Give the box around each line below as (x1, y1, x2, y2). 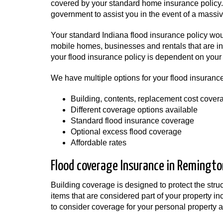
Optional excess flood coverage (71, 127, 182, 136)
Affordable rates (71, 138, 126, 147)
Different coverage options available (71, 106, 198, 114)
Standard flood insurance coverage (71, 116, 194, 125)
